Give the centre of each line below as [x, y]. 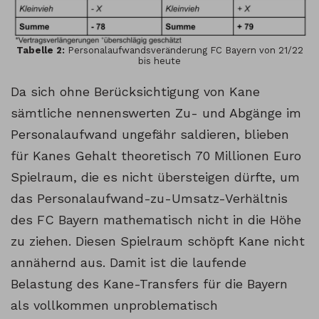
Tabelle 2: [40, 50]
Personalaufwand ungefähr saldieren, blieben [150, 135]
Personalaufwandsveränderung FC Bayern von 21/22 [184, 50]
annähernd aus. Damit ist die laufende [129, 263]
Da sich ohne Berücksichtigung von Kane [135, 92]
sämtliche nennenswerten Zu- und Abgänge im [156, 113]
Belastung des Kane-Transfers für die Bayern [149, 284]
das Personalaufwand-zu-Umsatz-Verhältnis [149, 199]
